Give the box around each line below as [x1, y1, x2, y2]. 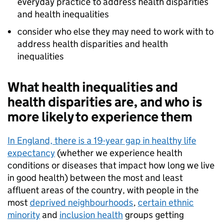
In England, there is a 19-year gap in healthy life [7, 135, 196, 147]
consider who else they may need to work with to [17, 26, 214, 38]
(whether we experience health [55, 147, 182, 159]
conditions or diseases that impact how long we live [7, 160, 215, 171]
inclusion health [59, 209, 123, 221]
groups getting [123, 209, 184, 221]
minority [7, 209, 40, 221]
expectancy [7, 147, 55, 159]
